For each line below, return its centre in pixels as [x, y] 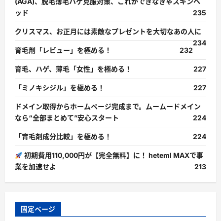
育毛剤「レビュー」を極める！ [63, 50]
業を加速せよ [36, 167]
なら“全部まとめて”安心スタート [67, 118]
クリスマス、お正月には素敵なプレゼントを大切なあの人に [108, 32]
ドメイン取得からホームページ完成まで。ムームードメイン [108, 107]
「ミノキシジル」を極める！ [60, 88]
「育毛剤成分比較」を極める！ [63, 137]
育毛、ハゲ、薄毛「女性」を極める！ [73, 69]
